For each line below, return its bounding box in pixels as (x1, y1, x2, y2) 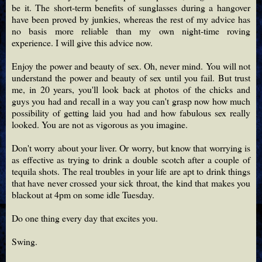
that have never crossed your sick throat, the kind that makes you (12, 176, 250, 189)
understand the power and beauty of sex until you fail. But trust (12, 71, 250, 84)
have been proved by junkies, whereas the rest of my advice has (12, 12, 250, 25)
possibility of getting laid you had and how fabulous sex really (12, 106, 250, 119)
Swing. (12, 235, 37, 247)
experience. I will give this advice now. (12, 36, 153, 49)
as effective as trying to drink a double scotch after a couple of (12, 153, 250, 166)
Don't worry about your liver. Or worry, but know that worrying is (12, 141, 250, 154)
